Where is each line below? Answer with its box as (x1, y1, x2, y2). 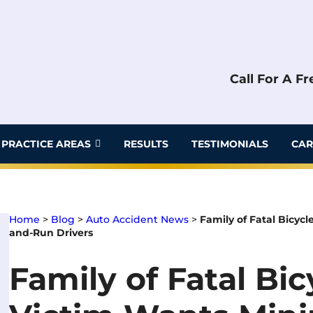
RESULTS (124, 137, 169, 150)
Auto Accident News (86, 213, 189, 226)
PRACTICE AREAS (1, 137, 92, 150)
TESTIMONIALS (191, 137, 268, 150)
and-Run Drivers (9, 226, 94, 240)
